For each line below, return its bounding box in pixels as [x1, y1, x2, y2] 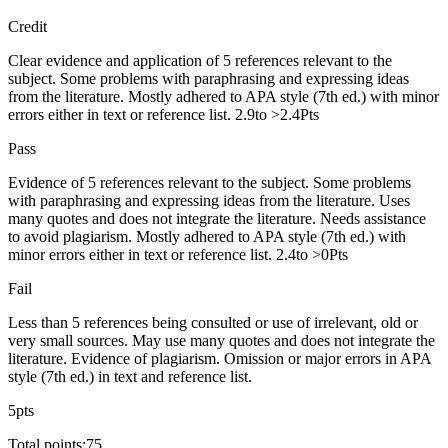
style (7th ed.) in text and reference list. [8, 367, 252, 385]
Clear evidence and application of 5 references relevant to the [8, 51, 392, 69]
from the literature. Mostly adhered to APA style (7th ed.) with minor [8, 87, 439, 105]
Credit [8, 17, 47, 35]
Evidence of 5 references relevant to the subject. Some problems [8, 173, 411, 191]
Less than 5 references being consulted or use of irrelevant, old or [8, 313, 418, 331]
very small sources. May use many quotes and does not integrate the [8, 331, 435, 349]
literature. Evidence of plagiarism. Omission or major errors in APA [8, 349, 431, 367]
